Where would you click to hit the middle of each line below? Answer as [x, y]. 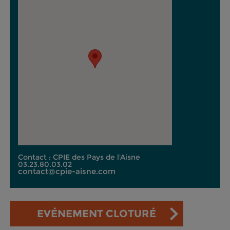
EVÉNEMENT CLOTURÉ [96, 214]
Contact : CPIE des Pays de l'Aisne [79, 157]
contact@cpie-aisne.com [66, 171]
